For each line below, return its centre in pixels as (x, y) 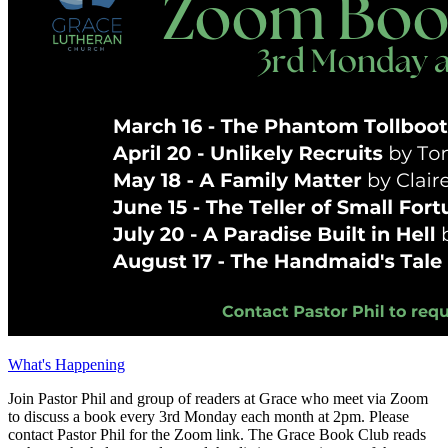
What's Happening (66, 365)
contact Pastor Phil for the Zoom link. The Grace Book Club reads (217, 435)
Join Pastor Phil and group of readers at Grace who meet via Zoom (218, 399)
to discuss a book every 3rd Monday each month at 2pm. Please (208, 417)
